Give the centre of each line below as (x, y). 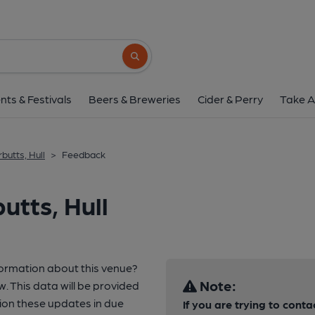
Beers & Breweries (135, 99)
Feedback (84, 154)
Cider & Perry (230, 99)
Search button (156, 62)
